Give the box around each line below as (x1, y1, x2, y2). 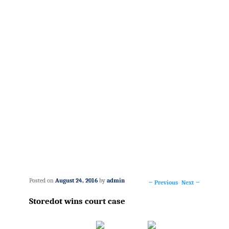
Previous (153, 178, 178, 186)
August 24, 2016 (55, 176, 98, 184)
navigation (148, 198, 202, 213)
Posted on (29, 176, 55, 184)
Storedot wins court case (29, 196, 125, 206)
